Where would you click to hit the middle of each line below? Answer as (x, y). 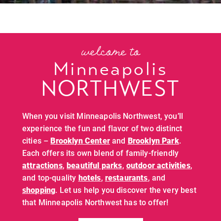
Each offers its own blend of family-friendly (101, 153)
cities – (37, 140)
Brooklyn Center (80, 140)
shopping (39, 190)
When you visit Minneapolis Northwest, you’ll (103, 116)
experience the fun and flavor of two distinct (102, 128)
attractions (42, 165)
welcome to (110, 56)
